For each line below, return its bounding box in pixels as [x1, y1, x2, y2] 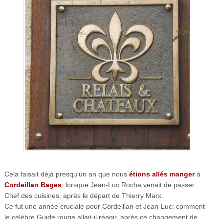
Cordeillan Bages [4, 181, 62, 189]
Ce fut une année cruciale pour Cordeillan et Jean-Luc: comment [4, 202, 205, 211]
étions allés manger [129, 170, 195, 178]
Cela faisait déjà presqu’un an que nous [4, 170, 129, 178]
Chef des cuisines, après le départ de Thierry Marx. [4, 192, 163, 200]
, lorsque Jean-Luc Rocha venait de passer [61, 181, 195, 189]
